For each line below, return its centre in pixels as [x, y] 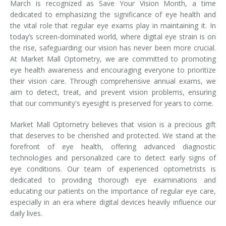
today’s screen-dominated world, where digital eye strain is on [113, 36]
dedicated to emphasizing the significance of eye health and [113, 14]
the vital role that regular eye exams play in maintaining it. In [113, 25]
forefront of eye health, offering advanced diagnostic [113, 146]
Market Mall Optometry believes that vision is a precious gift [113, 124]
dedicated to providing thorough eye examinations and [113, 180]
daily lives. [26, 213]
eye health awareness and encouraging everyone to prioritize [113, 70]
